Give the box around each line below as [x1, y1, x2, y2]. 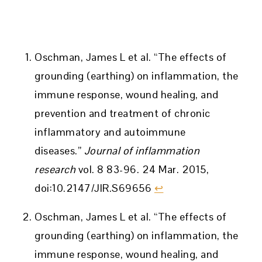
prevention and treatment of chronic [35, 106, 211, 120]
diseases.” [35, 143, 84, 157]
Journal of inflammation [84, 143, 200, 157]
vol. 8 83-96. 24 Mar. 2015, [75, 162, 209, 176]
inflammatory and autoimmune [35, 125, 186, 139]
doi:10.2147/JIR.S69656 [35, 181, 154, 195]
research [35, 162, 76, 176]
